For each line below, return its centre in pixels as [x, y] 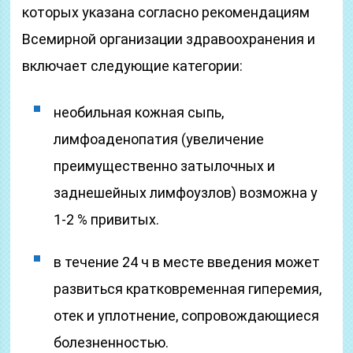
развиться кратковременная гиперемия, [188, 289]
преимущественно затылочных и [165, 166]
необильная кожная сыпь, [139, 112]
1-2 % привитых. [107, 219]
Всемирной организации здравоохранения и [169, 39]
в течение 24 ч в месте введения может [187, 262]
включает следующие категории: [133, 66]
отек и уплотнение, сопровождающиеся [187, 316]
